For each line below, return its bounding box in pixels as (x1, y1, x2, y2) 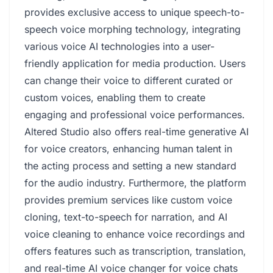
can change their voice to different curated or (24, 74, 233, 87)
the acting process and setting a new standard (24, 160, 236, 172)
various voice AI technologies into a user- (24, 40, 214, 52)
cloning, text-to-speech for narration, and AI (24, 211, 227, 223)
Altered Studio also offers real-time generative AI (24, 126, 249, 138)
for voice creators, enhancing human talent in (24, 143, 232, 155)
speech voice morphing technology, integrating (24, 23, 241, 35)
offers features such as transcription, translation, (24, 245, 246, 257)
